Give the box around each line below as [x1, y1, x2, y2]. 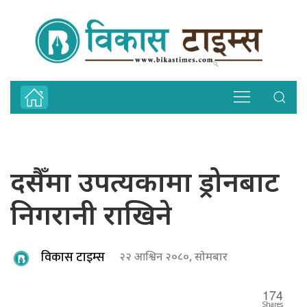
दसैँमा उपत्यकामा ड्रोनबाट [10, 167, 280, 203]
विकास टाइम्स [41, 247, 105, 269]
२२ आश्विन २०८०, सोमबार [119, 250, 228, 265]
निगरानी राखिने [10, 199, 172, 236]
